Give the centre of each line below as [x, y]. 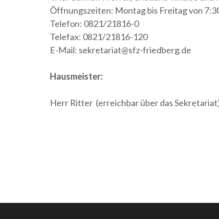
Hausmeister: [76, 77]
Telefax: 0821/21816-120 [99, 37]
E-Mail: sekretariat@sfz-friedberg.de [120, 50]
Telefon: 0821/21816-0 [94, 24]
